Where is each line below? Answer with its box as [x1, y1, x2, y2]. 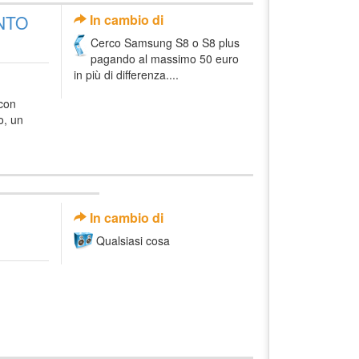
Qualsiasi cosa [96, 232, 170, 249]
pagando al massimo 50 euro [91, 50, 239, 67]
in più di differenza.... [74, 66, 179, 83]
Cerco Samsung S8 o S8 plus [91, 34, 240, 50]
